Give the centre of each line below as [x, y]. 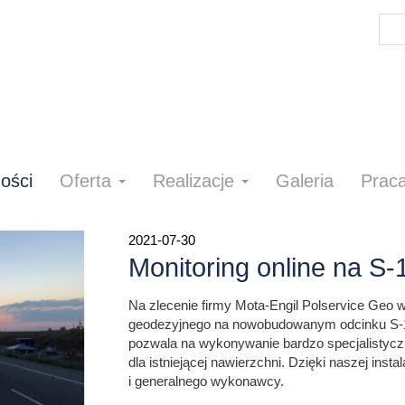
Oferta [88, 180]
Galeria [305, 180]
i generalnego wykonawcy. [207, 381]
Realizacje [196, 180]
